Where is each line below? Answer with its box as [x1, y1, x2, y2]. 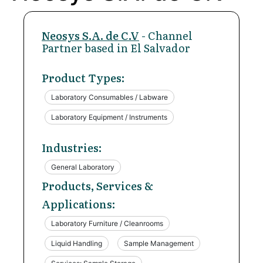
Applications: [42, 196, 115, 212]
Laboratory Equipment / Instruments [51, 113, 167, 122]
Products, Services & [42, 178, 153, 194]
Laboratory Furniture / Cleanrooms [51, 219, 163, 228]
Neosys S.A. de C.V [42, 28, 139, 43]
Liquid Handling [51, 239, 102, 248]
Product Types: [42, 70, 124, 86]
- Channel [139, 28, 193, 43]
